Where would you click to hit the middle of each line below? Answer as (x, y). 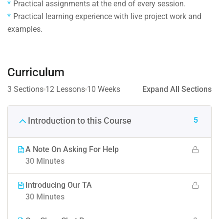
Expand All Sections (177, 89)
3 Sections (25, 89)
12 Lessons (65, 89)
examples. (25, 29)
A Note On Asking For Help (72, 149)
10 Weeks (104, 89)
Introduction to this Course (80, 120)
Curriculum (36, 72)
